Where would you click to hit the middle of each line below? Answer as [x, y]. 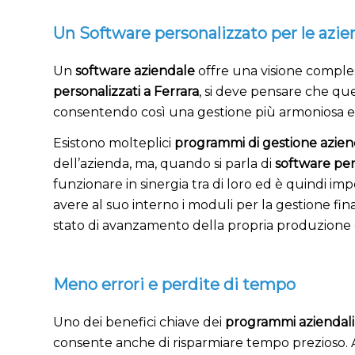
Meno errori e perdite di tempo [174, 285]
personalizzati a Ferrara [126, 91]
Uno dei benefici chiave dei [139, 322]
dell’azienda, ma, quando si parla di [164, 164]
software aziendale [135, 71]
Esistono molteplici [114, 143]
